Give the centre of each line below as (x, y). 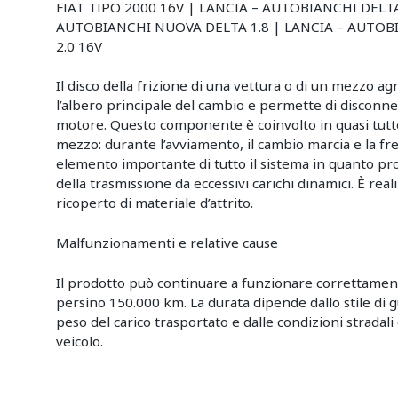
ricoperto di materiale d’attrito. (155, 203)
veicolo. (80, 342)
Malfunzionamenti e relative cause (167, 243)
